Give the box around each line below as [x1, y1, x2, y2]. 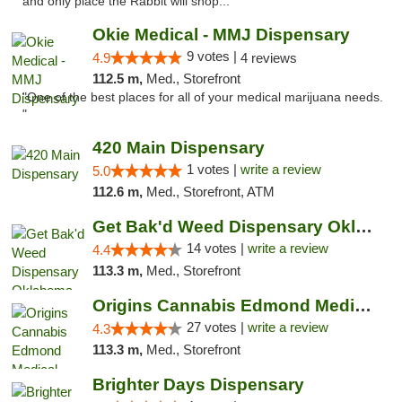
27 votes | [186, 319, 248, 335]
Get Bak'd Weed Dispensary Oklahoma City [354, 217, 372, 236]
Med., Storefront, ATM [145, 184, 275, 199]
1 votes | [186, 162, 240, 177]
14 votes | [186, 240, 248, 256]
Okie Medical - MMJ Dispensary [92, 25, 350, 44]
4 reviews [240, 50, 297, 66]
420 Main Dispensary [92, 138, 265, 157]
